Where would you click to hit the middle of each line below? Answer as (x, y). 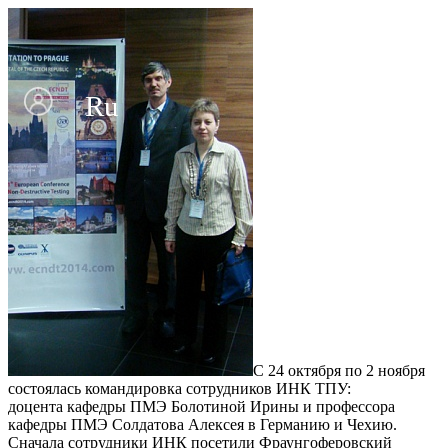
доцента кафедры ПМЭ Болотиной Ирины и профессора (201, 406)
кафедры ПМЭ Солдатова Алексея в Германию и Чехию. (202, 424)
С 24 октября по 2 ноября (339, 370)
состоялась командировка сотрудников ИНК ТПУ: (179, 388)
